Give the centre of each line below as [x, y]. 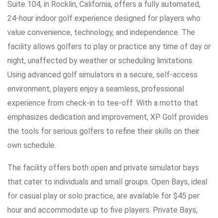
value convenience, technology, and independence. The [101, 33]
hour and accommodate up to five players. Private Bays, [102, 210]
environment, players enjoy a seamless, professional [96, 89]
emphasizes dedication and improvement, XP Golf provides [108, 117]
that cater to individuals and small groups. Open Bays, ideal [107, 182]
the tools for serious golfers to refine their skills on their [103, 131]
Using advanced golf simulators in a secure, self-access [102, 75]
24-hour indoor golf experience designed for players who [104, 18]
